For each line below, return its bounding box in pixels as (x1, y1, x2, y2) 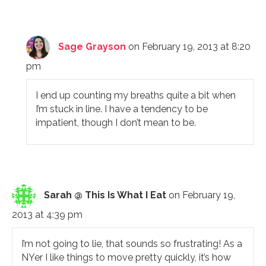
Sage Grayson (58, 40, 126, 52)
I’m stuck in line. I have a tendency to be (36, 103, 208, 115)
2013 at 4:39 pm (12, 208, 83, 220)
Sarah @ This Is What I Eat (44, 189, 166, 201)
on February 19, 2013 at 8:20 (128, 40, 251, 52)
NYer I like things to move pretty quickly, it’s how (21, 251, 231, 263)
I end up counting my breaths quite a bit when (36, 89, 236, 101)
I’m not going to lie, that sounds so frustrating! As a (21, 237, 242, 249)
